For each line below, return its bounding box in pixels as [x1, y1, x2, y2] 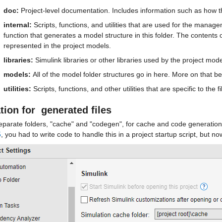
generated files [41, 105, 111, 115]
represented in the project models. [3, 42, 113, 50]
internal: [3, 21, 34, 29]
